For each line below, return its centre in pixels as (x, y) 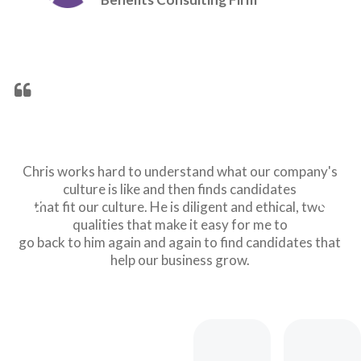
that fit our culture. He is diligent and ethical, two (180, 206)
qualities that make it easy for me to (180, 224)
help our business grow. (180, 259)
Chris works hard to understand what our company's (180, 171)
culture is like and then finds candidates (180, 189)
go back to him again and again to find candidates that (180, 242)
